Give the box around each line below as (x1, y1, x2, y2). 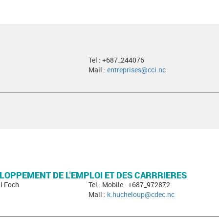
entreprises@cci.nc (107, 65, 166, 74)
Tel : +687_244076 (88, 55, 144, 65)
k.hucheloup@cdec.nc (107, 190, 175, 199)
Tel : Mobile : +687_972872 (88, 180, 170, 189)
